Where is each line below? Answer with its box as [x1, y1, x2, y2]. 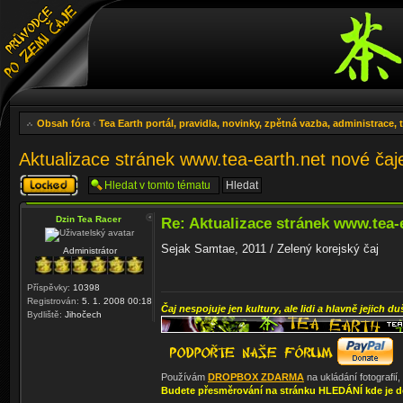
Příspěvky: [27, 282, 70, 292]
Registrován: [27, 296, 79, 306]
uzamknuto [19, 184, 67, 195]
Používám [161, 371, 208, 382]
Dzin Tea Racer [56, 214, 121, 224]
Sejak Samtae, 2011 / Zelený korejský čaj [161, 242, 379, 255]
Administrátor [62, 246, 117, 255]
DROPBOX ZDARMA [208, 371, 304, 382]
